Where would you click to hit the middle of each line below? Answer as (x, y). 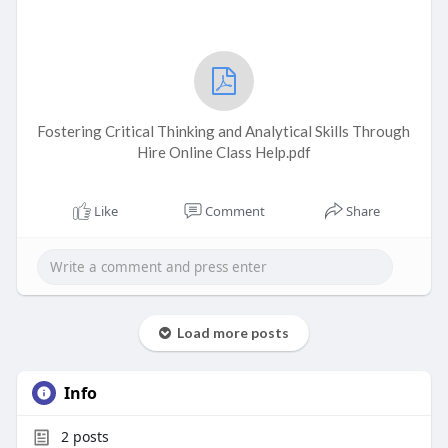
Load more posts (229, 333)
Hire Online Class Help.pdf (223, 152)
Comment (234, 211)
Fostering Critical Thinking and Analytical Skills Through (224, 131)
